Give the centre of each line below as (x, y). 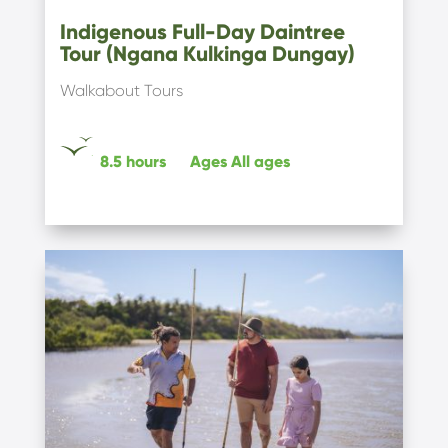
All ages (260, 161)
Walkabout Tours (121, 90)
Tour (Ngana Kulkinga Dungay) (207, 53)
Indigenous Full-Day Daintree (202, 31)
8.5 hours (132, 161)
